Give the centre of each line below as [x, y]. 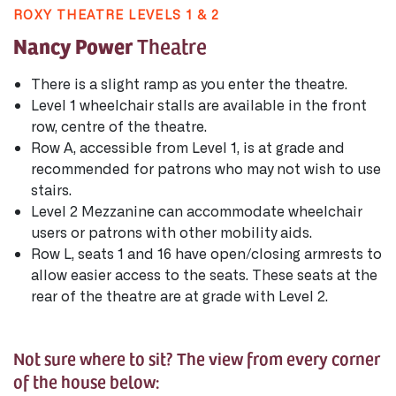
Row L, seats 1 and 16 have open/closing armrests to [206, 253]
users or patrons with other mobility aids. [173, 232]
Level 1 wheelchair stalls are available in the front [199, 104]
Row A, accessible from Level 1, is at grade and [188, 147]
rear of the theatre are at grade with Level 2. [179, 295]
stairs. [53, 189]
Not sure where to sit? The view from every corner [197, 358]
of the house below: [86, 381]
